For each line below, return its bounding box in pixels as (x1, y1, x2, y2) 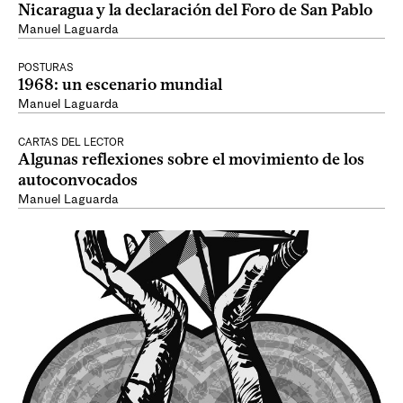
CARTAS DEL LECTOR (18, 136, 124, 148)
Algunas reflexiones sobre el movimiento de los (18, 149, 364, 169)
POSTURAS (18, 61, 74, 74)
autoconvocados (18, 170, 138, 190)
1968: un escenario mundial (18, 75, 222, 94)
